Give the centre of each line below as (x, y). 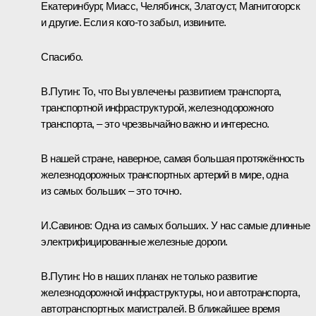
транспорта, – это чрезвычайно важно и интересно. (155, 123)
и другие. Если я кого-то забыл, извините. (134, 22)
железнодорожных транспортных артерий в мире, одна (164, 174)
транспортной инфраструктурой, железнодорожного (157, 107)
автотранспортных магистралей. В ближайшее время (160, 308)
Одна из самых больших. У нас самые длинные (202, 225)
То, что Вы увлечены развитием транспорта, (182, 91)
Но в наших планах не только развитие (170, 276)
